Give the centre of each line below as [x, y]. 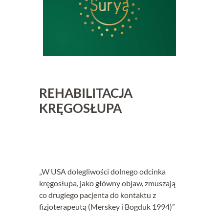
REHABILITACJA [86, 93]
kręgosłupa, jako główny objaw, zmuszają [107, 183]
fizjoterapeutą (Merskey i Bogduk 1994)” [107, 207]
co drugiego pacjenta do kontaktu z [98, 195]
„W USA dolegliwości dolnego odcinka [102, 172]
